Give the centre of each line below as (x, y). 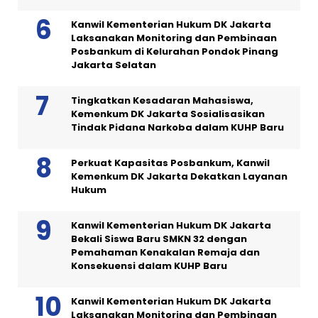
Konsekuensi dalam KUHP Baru (149, 266)
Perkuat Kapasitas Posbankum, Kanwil (170, 163)
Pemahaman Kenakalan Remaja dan (165, 253)
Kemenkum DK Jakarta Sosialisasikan (168, 114)
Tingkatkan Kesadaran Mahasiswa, (162, 101)
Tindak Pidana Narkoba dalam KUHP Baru (177, 128)
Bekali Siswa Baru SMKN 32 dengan (159, 239)
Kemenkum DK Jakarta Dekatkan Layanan (179, 177)
